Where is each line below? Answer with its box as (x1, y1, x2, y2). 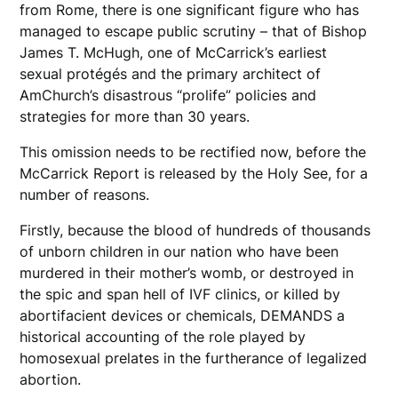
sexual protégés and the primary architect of (20, 64, 322, 83)
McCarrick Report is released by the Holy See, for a (20, 163, 369, 182)
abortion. (20, 370, 86, 388)
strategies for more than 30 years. (20, 107, 259, 125)
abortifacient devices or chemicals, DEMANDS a (20, 306, 346, 324)
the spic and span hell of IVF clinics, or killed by (20, 284, 341, 303)
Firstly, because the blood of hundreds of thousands (20, 220, 371, 239)
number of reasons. (20, 185, 150, 203)
